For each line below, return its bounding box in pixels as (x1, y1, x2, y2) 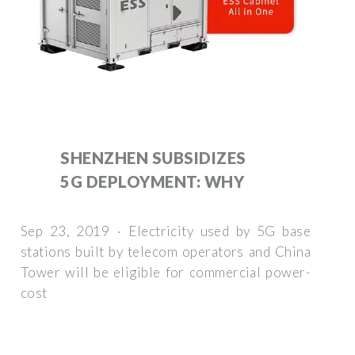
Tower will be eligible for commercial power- (21, 263, 311, 281)
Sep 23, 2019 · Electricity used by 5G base (21, 222, 311, 239)
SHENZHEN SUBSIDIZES (60, 147, 246, 167)
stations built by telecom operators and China (21, 242, 311, 260)
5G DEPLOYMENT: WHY (60, 171, 244, 191)
